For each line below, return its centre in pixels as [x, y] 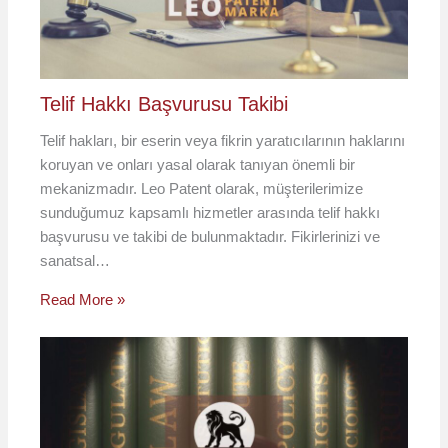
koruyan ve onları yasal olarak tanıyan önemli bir [198, 165]
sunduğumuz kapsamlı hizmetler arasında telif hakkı [210, 213]
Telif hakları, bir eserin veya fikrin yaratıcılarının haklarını [223, 141]
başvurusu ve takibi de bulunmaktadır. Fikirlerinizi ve [210, 237]
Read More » [83, 300]
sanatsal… [75, 261]
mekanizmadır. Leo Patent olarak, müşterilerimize [202, 189]
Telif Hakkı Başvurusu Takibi [164, 104]
